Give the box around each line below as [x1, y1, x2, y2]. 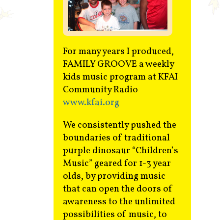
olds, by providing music [63, 169, 165, 183]
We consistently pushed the [63, 118, 176, 132]
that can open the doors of [63, 182, 173, 195]
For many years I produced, [63, 45, 174, 58]
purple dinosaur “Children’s [63, 144, 178, 157]
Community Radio [63, 83, 138, 96]
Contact [46, 18, 80, 33]
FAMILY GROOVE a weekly [63, 57, 174, 71]
